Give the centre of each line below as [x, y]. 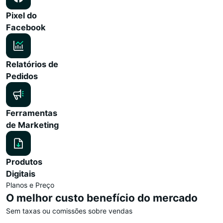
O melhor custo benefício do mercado [102, 198]
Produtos [24, 162]
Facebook [26, 27]
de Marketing [32, 125]
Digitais [21, 173]
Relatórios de [32, 64]
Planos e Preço [30, 185]
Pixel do [21, 15]
